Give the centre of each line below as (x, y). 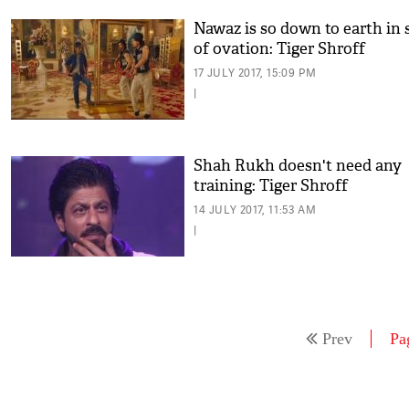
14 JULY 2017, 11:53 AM (255, 210)
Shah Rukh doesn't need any (298, 166)
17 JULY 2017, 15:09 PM (255, 73)
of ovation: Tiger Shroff (279, 49)
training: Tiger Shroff (271, 186)
